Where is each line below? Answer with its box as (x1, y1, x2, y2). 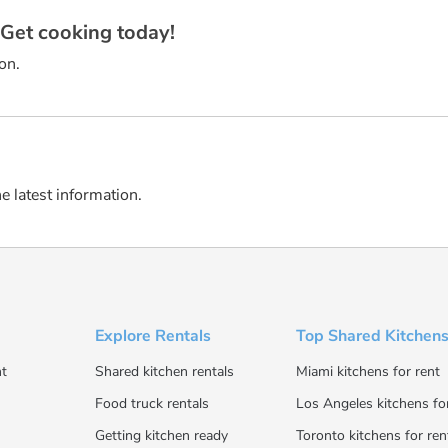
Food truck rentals (94, 394, 209, 414)
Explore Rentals (94, 325, 211, 348)
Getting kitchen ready (94, 426, 228, 446)
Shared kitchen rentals (94, 362, 234, 382)
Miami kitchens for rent (296, 362, 441, 382)
